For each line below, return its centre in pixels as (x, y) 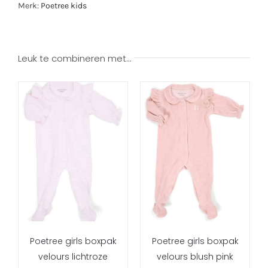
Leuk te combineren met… (74, 59)
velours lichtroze (73, 256)
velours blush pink (195, 256)
